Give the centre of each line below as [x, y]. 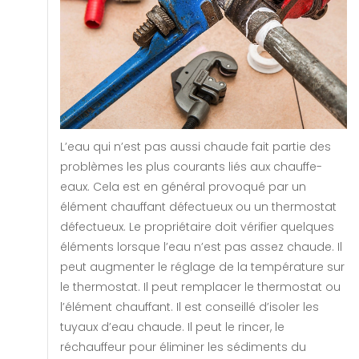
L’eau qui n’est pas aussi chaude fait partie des [196, 147]
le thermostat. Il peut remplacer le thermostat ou [200, 287]
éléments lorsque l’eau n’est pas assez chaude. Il [201, 247]
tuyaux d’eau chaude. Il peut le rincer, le [172, 327]
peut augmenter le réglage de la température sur [202, 267]
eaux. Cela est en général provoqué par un [183, 187]
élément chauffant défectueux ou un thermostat [198, 207]
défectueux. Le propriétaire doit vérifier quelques [197, 227]
